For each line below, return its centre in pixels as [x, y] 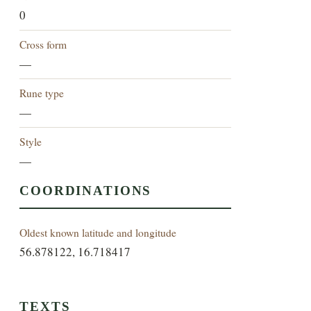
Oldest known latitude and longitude [98, 233]
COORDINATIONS [86, 191]
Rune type [42, 93]
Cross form [43, 44]
